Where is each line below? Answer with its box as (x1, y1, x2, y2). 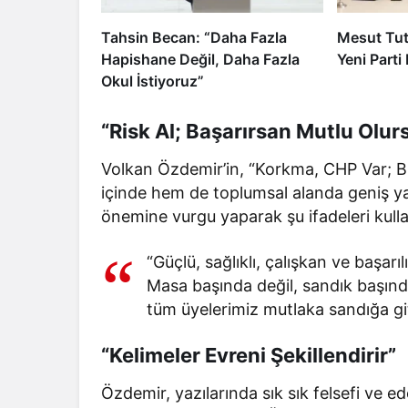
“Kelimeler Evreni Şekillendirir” (101, 342, 396, 367)
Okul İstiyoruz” (101, 71, 204, 90)
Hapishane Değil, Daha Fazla (101, 49, 300, 68)
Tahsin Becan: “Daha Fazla (101, 27, 287, 46)
